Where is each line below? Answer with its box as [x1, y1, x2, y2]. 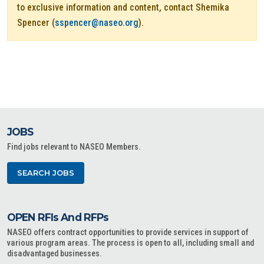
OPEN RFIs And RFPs [7, 211, 109, 224]
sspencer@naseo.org [55, 17, 138, 29]
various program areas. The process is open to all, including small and [7, 238, 254, 249]
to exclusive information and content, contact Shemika [17, 2, 229, 14]
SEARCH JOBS [17, 169, 74, 178]
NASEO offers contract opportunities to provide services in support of [7, 227, 249, 238]
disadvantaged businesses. [7, 249, 102, 259]
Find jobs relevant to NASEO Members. [7, 142, 141, 153]
